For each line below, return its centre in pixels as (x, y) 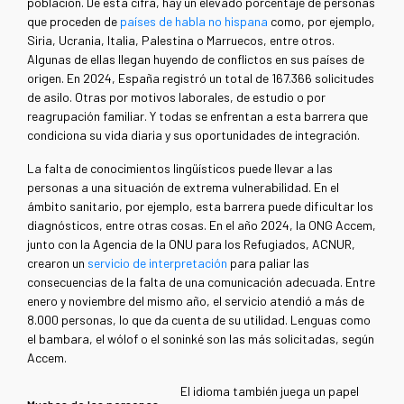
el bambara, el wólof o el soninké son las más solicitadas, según (201, 339)
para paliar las (268, 263)
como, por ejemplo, (321, 22)
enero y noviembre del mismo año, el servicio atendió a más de (196, 301)
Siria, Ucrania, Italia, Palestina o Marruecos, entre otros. (181, 41)
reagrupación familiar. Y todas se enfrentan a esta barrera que (197, 116)
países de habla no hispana (194, 22)
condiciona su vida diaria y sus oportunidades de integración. (193, 135)
